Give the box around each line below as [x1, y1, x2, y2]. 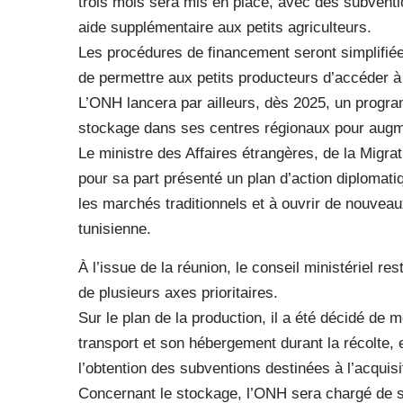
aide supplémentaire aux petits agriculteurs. [78, 19, 372, 36]
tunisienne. [78, 220, 151, 237]
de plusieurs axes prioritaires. [78, 284, 278, 301]
